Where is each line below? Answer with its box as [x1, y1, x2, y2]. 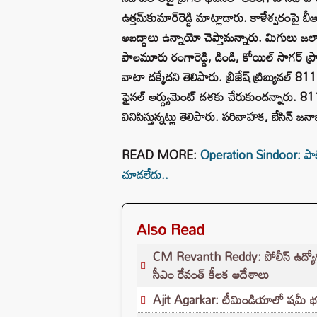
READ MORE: [122, 142, 200, 166]
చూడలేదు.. [122, 162, 168, 186]
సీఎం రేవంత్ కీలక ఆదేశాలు [153, 262, 269, 286]
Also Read [137, 214, 204, 244]
